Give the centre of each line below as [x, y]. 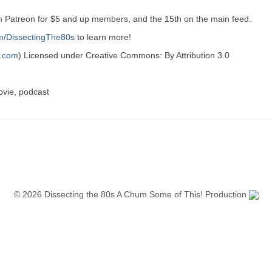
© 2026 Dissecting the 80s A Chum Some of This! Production [131, 194]
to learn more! [103, 37]
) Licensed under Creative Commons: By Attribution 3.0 [124, 55]
